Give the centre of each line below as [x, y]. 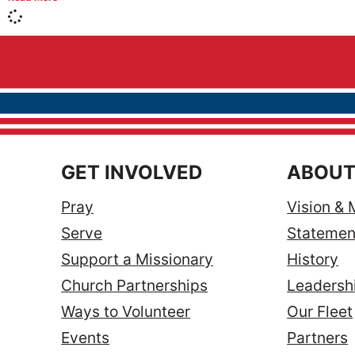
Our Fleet [320, 312]
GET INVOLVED [132, 173]
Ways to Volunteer [126, 312]
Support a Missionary [137, 260]
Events [86, 338]
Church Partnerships [135, 286]
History [313, 260]
